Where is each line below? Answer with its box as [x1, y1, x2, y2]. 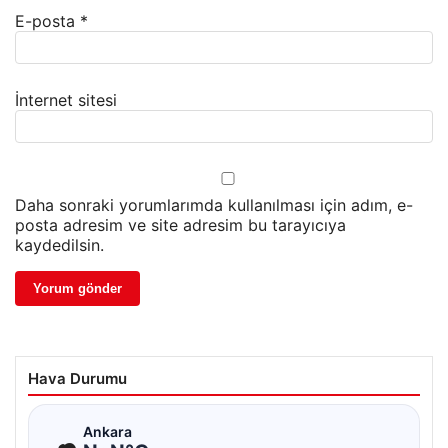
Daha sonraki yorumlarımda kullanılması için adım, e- [15, 195, 413, 216]
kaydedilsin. [15, 235, 104, 256]
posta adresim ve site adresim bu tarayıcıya [15, 215, 346, 236]
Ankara [83, 422, 132, 440]
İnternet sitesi [15, 90, 117, 111]
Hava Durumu [28, 369, 127, 389]
